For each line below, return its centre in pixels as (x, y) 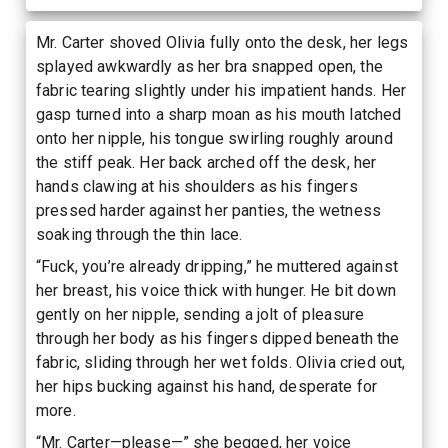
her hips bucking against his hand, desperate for (207, 386)
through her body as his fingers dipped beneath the (218, 338)
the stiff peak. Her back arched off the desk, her (206, 162)
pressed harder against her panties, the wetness (209, 210)
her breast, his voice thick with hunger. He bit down (216, 290)
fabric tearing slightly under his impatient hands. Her (221, 90)
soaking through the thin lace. (139, 234)
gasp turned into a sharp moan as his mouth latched (219, 114)
